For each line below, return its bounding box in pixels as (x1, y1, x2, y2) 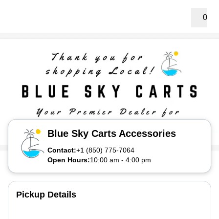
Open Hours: (47, 156, 90, 164)
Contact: (47, 146, 76, 154)
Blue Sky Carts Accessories (47, 128, 176, 139)
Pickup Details (16, 190, 76, 199)
